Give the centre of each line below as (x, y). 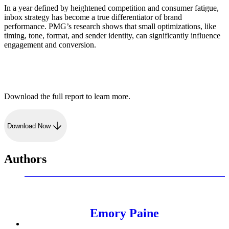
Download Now (29, 126)
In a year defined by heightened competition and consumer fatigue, (111, 8)
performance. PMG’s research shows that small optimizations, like (110, 26)
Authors (25, 159)
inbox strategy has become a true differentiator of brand (93, 17)
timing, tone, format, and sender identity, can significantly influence (112, 35)
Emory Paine (124, 213)
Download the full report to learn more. (67, 97)
